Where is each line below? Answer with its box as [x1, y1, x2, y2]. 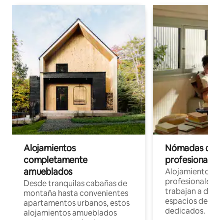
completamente [24, 154, 87, 166]
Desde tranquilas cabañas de [24, 178, 127, 189]
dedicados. [165, 206, 205, 217]
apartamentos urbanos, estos [24, 198, 130, 209]
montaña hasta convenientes [24, 188, 128, 199]
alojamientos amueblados [24, 208, 117, 219]
